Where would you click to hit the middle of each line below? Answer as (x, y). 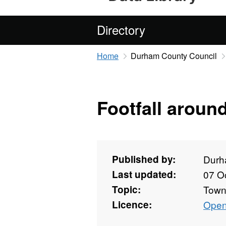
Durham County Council (174, 56)
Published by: (144, 159)
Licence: (132, 205)
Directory (121, 30)
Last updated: (144, 175)
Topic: (126, 190)
